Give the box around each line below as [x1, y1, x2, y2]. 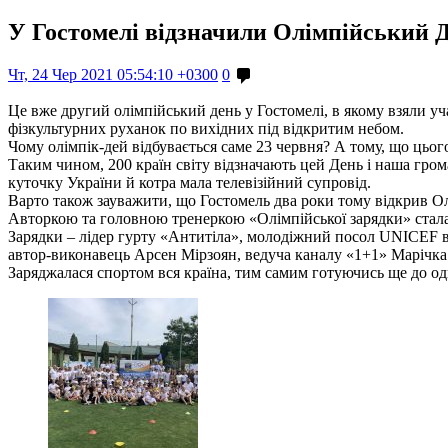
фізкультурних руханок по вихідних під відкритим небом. [8, 119, 404, 137]
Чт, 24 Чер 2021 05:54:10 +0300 [8, 65, 218, 83]
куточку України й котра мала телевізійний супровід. [8, 173, 371, 191]
